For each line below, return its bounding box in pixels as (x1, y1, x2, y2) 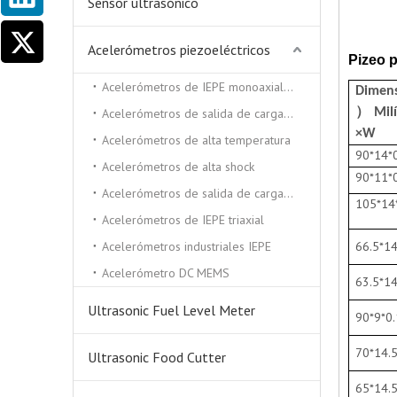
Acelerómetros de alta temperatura (102, 132, 291, 148)
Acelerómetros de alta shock (102, 159, 254, 175)
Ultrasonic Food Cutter (88, 348, 226, 366)
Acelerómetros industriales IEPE (102, 238, 271, 254)
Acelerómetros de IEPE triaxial (102, 212, 264, 228)
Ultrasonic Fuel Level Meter (88, 301, 255, 319)
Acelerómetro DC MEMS (102, 265, 230, 281)
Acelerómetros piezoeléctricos (88, 41, 270, 58)
